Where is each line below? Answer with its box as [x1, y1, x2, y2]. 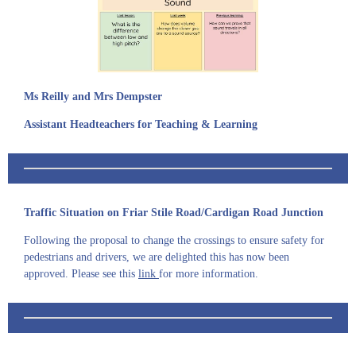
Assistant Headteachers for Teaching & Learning [24, 118, 257, 131]
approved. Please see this [24, 268, 138, 280]
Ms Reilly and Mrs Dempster [24, 91, 165, 103]
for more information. [159, 268, 261, 280]
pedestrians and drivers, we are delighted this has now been [24, 251, 289, 263]
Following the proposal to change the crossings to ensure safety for [24, 234, 324, 246]
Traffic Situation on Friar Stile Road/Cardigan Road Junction [24, 207, 323, 219]
